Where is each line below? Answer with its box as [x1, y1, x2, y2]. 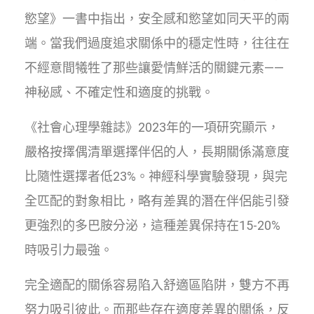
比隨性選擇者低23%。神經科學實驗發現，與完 [25, 168, 287, 184]
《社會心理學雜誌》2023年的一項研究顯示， [25, 119, 280, 135]
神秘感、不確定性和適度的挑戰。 [25, 84, 214, 100]
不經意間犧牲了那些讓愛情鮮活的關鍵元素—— [25, 60, 284, 75]
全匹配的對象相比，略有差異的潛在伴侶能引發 [25, 193, 289, 208]
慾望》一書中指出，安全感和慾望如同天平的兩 [25, 11, 289, 26]
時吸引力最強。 [25, 242, 113, 257]
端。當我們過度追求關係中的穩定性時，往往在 [25, 35, 289, 50]
